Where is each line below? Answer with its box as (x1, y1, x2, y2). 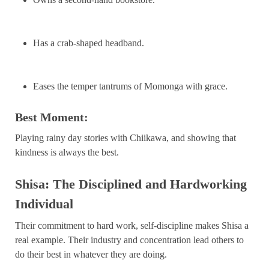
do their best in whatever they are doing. (15, 249, 167, 259)
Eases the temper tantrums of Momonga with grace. (33, 80, 228, 91)
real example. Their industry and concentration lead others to (15, 234, 244, 245)
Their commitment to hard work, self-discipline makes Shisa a (15, 220, 249, 231)
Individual (15, 196, 73, 211)
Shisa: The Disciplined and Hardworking (15, 176, 247, 192)
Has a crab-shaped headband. (33, 37, 144, 48)
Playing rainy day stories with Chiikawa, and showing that (15, 132, 236, 143)
